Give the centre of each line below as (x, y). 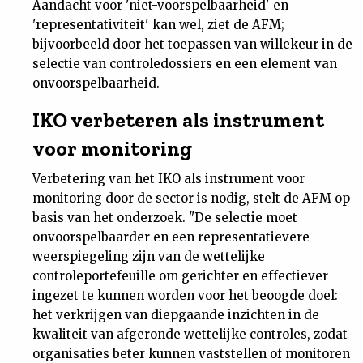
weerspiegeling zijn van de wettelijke (149, 256)
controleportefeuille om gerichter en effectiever (180, 276)
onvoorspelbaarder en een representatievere (171, 237)
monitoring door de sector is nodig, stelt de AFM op (191, 198)
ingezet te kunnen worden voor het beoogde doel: (185, 295)
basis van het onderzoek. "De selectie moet (165, 218)
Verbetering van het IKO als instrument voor (169, 179)
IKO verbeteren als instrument (178, 120)
